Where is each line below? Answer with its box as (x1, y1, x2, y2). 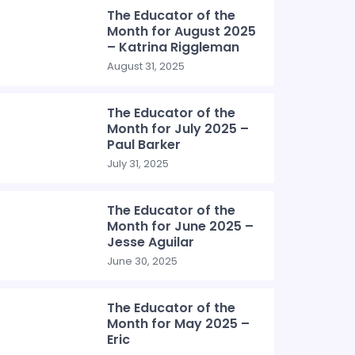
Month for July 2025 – (107, 120, 250, 138)
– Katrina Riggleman (107, 38, 240, 56)
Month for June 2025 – (107, 217, 254, 235)
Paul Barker (107, 136, 181, 154)
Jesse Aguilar (107, 233, 195, 251)
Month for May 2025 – (107, 315, 250, 333)
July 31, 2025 (107, 156, 170, 171)
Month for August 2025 (107, 22, 257, 40)
